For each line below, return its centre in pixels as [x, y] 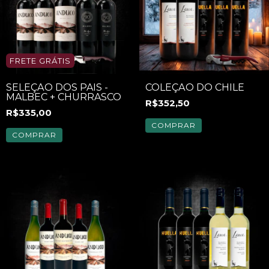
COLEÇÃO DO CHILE [195, 87]
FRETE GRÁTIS [40, 60]
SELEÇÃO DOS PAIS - [57, 87]
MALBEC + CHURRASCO [64, 97]
